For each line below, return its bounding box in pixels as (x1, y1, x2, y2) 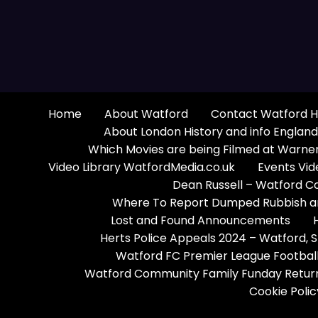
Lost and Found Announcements (110, 212, 290, 229)
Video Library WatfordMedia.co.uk (48, 158, 235, 175)
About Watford (104, 105, 188, 122)
